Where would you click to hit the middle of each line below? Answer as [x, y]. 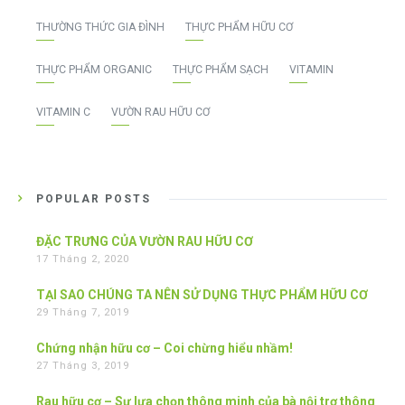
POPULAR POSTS [94, 199]
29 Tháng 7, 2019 [83, 313]
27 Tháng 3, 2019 [83, 366]
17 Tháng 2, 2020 [83, 259]
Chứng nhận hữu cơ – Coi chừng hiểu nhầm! [165, 348]
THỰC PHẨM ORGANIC [94, 70]
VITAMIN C [63, 113]
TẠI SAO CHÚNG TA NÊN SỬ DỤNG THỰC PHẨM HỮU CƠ [202, 295]
